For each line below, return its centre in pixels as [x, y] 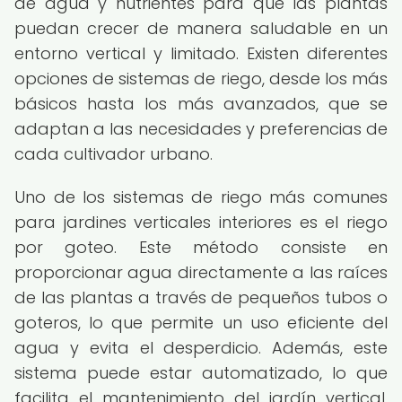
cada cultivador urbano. [114, 154]
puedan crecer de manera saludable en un [201, 28]
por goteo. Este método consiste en [201, 247]
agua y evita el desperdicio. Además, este [201, 348]
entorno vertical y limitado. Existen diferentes [201, 53]
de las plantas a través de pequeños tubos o [201, 297]
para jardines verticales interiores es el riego [201, 222]
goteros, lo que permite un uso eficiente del [201, 323]
